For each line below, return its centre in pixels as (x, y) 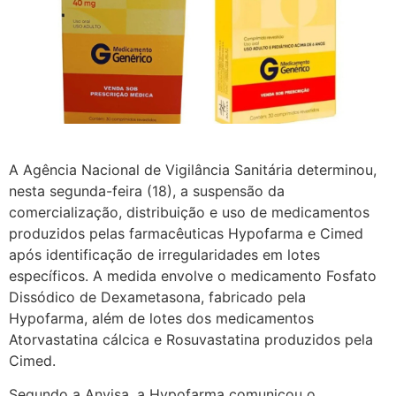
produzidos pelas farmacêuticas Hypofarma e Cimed (186, 233)
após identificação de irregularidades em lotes (164, 255)
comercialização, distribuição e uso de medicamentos (189, 212)
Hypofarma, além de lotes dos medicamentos (161, 318)
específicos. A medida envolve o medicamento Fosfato (193, 276)
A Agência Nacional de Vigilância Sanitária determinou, (193, 170)
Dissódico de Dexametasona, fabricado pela (157, 297)
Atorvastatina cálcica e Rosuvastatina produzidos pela (191, 339)
